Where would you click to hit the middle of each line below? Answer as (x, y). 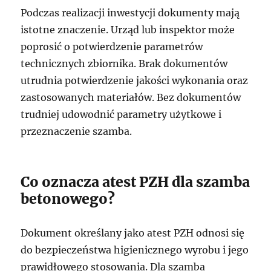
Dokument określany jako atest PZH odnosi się (133, 233)
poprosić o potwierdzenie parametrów (112, 47)
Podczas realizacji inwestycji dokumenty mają (130, 13)
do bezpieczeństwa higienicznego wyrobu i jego (135, 250)
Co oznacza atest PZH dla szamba (135, 182)
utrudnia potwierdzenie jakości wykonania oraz (135, 80)
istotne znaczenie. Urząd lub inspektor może (128, 30)
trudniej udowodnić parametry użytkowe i (121, 114)
